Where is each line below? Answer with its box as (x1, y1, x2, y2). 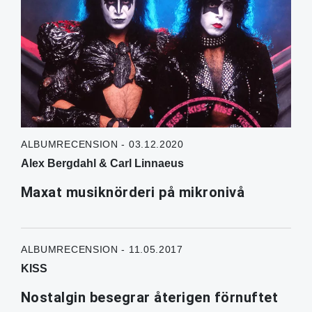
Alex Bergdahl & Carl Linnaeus (20, 157, 184, 170)
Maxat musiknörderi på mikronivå (20, 184, 249, 201)
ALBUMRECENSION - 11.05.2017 (20, 244, 183, 256)
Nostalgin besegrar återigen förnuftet (20, 289, 279, 306)
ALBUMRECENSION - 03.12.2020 (20, 139, 184, 150)
